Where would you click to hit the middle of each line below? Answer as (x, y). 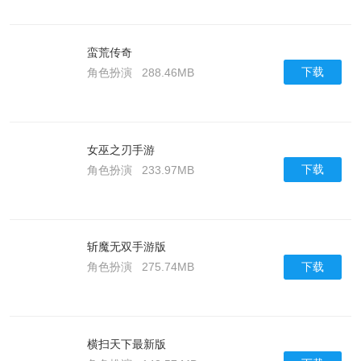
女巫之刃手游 (120, 149)
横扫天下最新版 (126, 344)
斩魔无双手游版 (126, 247)
